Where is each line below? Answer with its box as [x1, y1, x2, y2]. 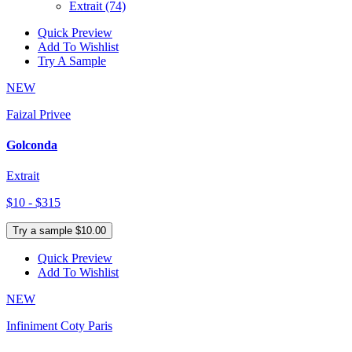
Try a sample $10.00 [13, 225, 106, 237]
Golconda [6, 138, 57, 152]
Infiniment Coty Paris [6, 319, 112, 333]
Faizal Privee [6, 107, 71, 121]
